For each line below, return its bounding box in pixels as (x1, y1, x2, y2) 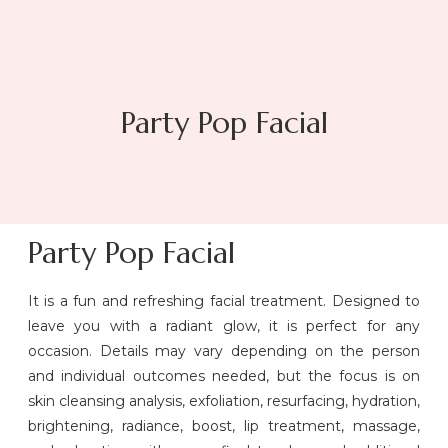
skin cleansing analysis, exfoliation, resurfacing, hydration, (28, 392, 420, 411)
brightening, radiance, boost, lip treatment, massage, (28, 417, 420, 436)
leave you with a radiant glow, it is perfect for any (28, 317, 420, 336)
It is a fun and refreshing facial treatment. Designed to (28, 292, 420, 311)
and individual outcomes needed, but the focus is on (28, 367, 420, 386)
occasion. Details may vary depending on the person (28, 342, 420, 361)
